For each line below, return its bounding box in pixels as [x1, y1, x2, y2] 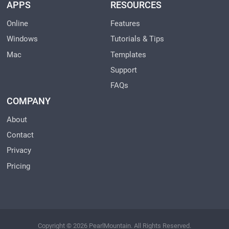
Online [7, 18, 29, 28]
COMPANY [7, 96, 51, 106]
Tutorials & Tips [110, 34, 164, 44]
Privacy [7, 146, 32, 155]
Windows [7, 34, 38, 44]
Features [110, 18, 140, 28]
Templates [110, 50, 146, 59]
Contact [7, 130, 34, 140]
